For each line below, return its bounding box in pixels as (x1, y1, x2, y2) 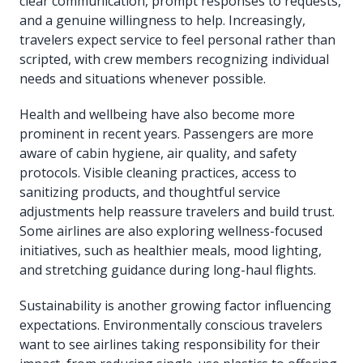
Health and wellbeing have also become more (19, 105, 295, 124)
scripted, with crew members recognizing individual (19, 50, 329, 69)
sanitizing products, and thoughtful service (19, 183, 280, 202)
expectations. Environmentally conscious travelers (19, 316, 322, 335)
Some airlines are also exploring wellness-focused (19, 222, 322, 241)
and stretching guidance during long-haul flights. (19, 261, 316, 280)
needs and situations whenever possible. (19, 70, 266, 88)
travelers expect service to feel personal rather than (19, 31, 335, 49)
